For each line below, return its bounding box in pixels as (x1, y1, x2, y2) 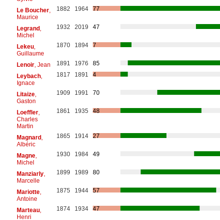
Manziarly (16, 170, 44, 177)
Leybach (16, 72, 41, 80)
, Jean (34, 61, 51, 68)
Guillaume (16, 50, 44, 57)
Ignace (16, 79, 35, 86)
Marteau (16, 206, 40, 214)
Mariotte (16, 188, 40, 195)
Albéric (16, 140, 35, 148)
